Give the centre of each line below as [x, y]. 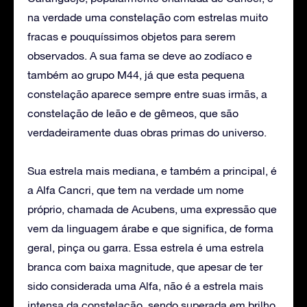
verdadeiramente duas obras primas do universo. [147, 132]
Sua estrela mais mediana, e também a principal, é [152, 170]
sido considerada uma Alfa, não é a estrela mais [145, 285]
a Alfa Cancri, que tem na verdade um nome [136, 189]
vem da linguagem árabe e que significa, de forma [150, 228]
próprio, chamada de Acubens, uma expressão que [152, 209]
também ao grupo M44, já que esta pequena [136, 74]
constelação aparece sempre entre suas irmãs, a [147, 94]
